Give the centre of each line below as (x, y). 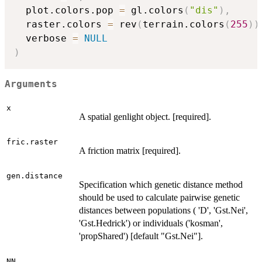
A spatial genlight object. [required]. (145, 117)
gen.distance (35, 176)
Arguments (31, 84)
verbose (43, 39)
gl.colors (154, 11)
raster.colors (61, 25)
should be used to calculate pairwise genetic (159, 198)
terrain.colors (184, 25)
